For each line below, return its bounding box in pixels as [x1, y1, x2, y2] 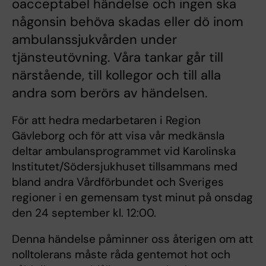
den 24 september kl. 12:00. [12, 205, 159, 221]
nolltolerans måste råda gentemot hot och [12, 247, 230, 262]
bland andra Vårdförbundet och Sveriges [12, 175, 224, 190]
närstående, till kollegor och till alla [12, 66, 221, 84]
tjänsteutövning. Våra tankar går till [12, 49, 223, 66]
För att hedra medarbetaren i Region [12, 113, 201, 128]
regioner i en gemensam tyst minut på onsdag [12, 190, 253, 205]
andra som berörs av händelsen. [12, 84, 207, 102]
